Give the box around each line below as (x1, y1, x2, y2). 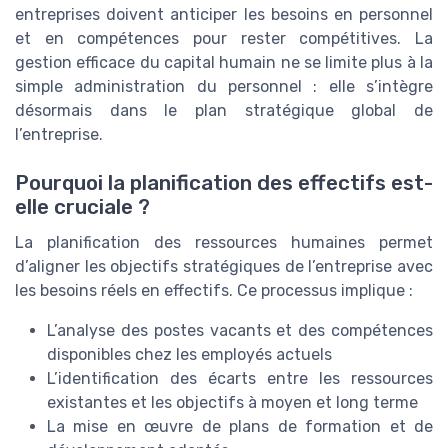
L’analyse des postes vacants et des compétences (47, 321, 433, 341)
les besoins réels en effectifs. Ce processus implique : (15, 281, 413, 301)
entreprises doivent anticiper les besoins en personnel (15, 5, 433, 25)
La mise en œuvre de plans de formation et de (47, 417, 433, 437)
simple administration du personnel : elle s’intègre (15, 77, 433, 97)
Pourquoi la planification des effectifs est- (15, 171, 433, 196)
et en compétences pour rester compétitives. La (15, 29, 433, 49)
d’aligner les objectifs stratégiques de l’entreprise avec (15, 257, 433, 277)
